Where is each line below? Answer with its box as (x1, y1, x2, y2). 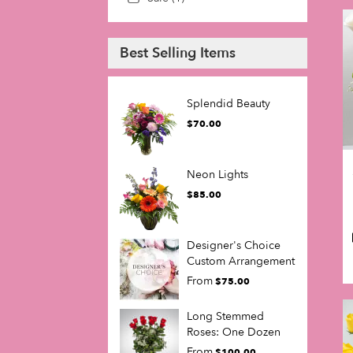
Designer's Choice (187, 238, 281, 254)
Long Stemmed (187, 309, 264, 325)
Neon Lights (187, 167, 248, 183)
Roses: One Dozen (187, 325, 281, 340)
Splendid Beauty (187, 96, 270, 112)
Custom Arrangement (187, 254, 295, 269)
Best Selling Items (120, 43, 236, 64)
